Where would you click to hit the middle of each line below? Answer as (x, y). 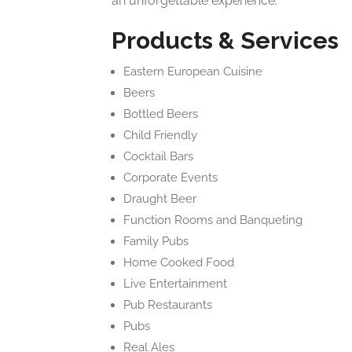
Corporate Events (170, 178)
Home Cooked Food (179, 262)
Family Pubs (156, 241)
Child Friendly (160, 135)
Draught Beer (160, 199)
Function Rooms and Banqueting (213, 220)
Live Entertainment (175, 284)
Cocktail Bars (158, 156)
